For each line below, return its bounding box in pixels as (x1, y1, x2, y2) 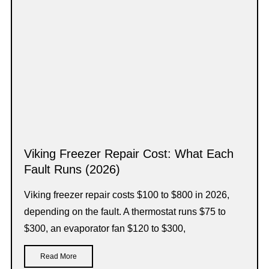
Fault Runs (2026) (24, 162, 120, 176)
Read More (40, 252, 77, 261)
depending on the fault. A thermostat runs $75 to (24, 206, 226, 217)
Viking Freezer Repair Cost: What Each (24, 147, 234, 160)
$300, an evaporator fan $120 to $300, (24, 223, 186, 234)
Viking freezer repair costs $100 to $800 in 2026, (24, 189, 229, 200)
